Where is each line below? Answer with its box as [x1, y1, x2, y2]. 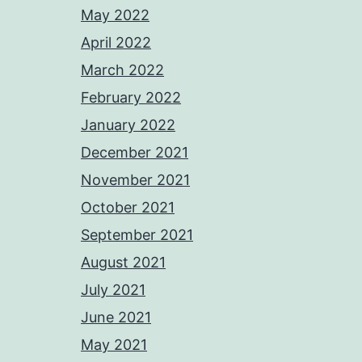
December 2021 [81, 144, 188, 161]
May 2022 [81, 6, 149, 23]
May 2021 [81, 336, 147, 353]
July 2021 [81, 281, 145, 298]
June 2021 [81, 309, 151, 326]
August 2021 [81, 254, 166, 271]
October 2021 [81, 199, 175, 216]
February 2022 [81, 89, 181, 106]
